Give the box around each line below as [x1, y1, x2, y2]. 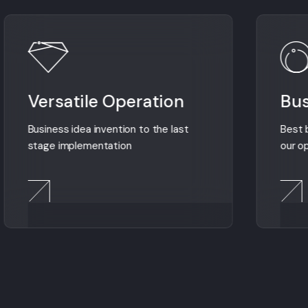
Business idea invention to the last [27, 122, 189, 136]
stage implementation [27, 139, 132, 153]
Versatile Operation [27, 90, 184, 113]
